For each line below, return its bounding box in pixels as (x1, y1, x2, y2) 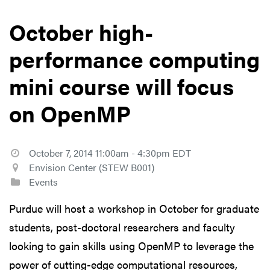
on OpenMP (9, 96, 131, 129)
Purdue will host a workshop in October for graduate (9, 200, 259, 216)
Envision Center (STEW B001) (28, 160, 154, 174)
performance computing (9, 42, 260, 75)
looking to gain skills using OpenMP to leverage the (9, 237, 254, 253)
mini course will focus (9, 69, 234, 102)
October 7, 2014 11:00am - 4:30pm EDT (28, 145, 191, 160)
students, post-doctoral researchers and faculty (9, 219, 235, 234)
